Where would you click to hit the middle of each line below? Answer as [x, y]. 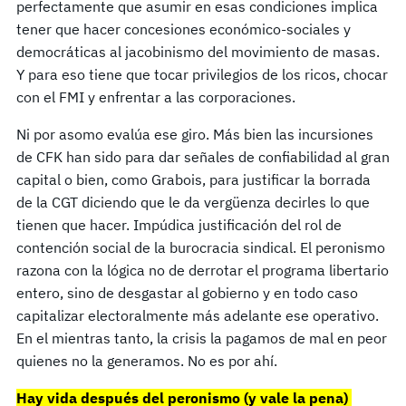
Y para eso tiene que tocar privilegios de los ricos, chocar [202, 74]
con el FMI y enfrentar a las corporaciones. [158, 97]
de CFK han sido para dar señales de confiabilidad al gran [203, 156]
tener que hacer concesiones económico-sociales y [184, 29]
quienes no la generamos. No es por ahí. [149, 360]
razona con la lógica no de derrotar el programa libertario [203, 270]
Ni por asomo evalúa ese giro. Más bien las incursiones [195, 134]
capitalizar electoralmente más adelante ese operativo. [198, 315]
